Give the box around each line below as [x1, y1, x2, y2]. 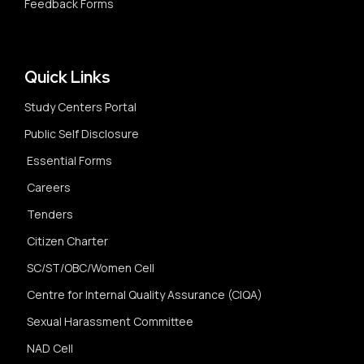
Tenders [27, 206, 73, 222]
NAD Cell [27, 340, 73, 356]
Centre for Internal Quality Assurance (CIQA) [27, 287, 262, 302]
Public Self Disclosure [24, 126, 139, 141]
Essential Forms [27, 153, 112, 168]
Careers [27, 180, 71, 195]
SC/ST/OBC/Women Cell [27, 260, 154, 275]
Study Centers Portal [24, 99, 139, 115]
